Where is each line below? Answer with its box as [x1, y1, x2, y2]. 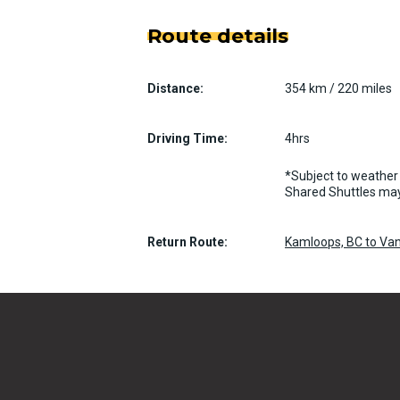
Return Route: [147, 235, 228, 249]
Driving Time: [147, 131, 228, 146]
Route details [147, 24, 288, 48]
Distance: [147, 81, 204, 96]
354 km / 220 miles [285, 81, 392, 96]
